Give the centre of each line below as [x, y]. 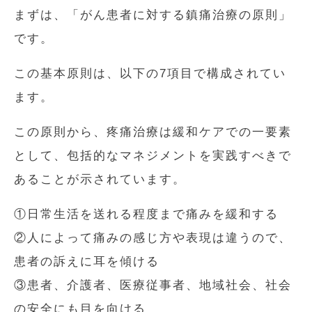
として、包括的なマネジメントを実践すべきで [153, 155]
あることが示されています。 [100, 179]
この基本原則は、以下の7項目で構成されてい [150, 73]
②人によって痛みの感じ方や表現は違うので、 [153, 237]
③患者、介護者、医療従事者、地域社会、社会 [153, 285]
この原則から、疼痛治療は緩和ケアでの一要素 [153, 132]
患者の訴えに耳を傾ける [87, 261]
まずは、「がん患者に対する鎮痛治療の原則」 [153, 15]
